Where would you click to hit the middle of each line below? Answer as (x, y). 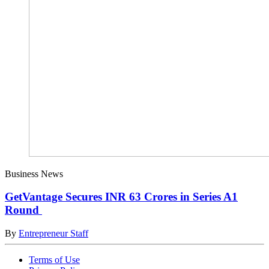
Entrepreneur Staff (53, 234)
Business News (34, 174)
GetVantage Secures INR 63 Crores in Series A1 (121, 197)
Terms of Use (54, 260)
